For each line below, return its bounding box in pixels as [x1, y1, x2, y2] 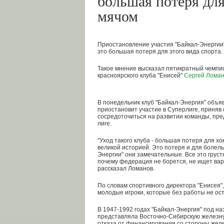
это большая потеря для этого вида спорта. [97, 48, 222, 55]
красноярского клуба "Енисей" [97, 72, 184, 79]
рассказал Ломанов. [97, 165, 154, 172]
